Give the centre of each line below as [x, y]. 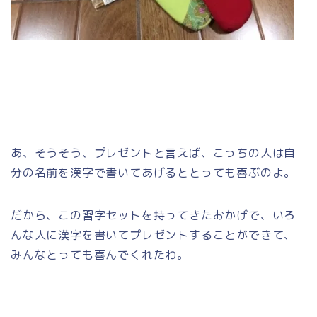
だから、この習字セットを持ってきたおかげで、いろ [154, 215]
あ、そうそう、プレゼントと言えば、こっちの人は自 [154, 152]
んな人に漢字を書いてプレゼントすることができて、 [154, 235]
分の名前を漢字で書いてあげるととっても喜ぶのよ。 [154, 172]
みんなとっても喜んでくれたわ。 [100, 254]
